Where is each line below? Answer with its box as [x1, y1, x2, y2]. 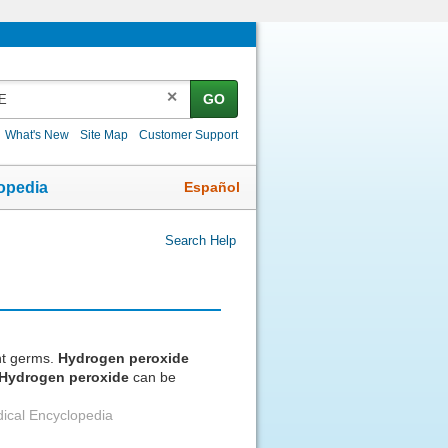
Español [184, 178, 240, 195]
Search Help [165, 232, 237, 248]
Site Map [80, 127, 129, 142]
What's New [5, 127, 70, 142]
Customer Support [139, 127, 239, 142]
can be [129, 370, 177, 386]
